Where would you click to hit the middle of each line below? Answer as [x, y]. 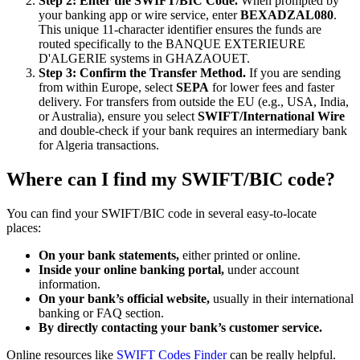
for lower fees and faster [272, 88]
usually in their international [282, 299]
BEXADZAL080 [287, 15]
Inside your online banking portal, [131, 270]
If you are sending [293, 73]
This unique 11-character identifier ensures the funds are [180, 30]
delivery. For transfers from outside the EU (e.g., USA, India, [194, 102]
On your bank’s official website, [124, 299]
